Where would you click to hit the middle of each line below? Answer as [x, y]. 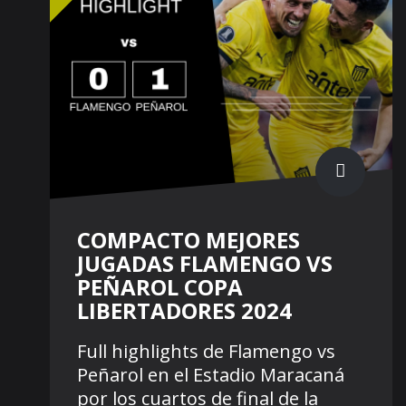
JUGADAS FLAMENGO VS [205, 264]
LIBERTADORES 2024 [184, 311]
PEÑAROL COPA [160, 287]
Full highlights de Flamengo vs [206, 352]
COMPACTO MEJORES [188, 240]
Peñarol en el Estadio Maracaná [211, 375]
